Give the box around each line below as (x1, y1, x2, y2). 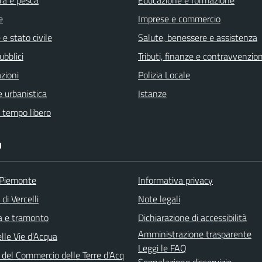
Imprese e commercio (138, 11, 220, 26)
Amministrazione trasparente (138, 226, 251, 241)
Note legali (138, 191, 180, 206)
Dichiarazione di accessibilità (138, 210, 247, 225)
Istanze (138, 86, 167, 101)
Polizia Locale (138, 67, 190, 82)
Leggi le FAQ (138, 240, 187, 255)
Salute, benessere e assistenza (138, 30, 257, 44)
